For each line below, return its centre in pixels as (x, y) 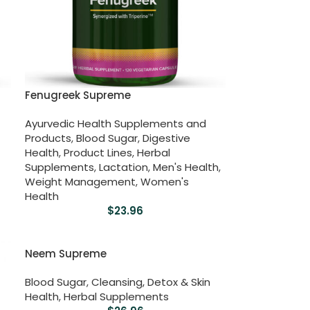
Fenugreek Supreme (78, 95)
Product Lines (98, 152)
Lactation (124, 167)
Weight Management (81, 181)
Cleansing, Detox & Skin (151, 282)
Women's (165, 181)
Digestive (167, 138)
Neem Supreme (66, 253)
